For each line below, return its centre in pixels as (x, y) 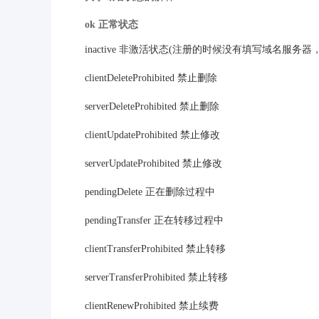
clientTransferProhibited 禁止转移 (155, 249)
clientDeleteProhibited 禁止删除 (151, 78)
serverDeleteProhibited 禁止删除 (152, 107)
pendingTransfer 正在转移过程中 (154, 221)
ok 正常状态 (111, 25)
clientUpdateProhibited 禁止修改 (152, 135)
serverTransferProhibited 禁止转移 (156, 278)
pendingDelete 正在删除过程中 (150, 192)
